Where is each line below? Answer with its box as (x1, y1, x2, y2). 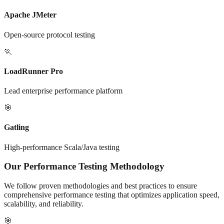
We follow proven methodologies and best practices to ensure (4, 181, 197, 190)
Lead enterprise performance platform (4, 86, 122, 95)
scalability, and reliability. (4, 199, 83, 208)
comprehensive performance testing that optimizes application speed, (4, 190, 219, 199)
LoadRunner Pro (4, 66, 63, 75)
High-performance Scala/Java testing (4, 142, 119, 151)
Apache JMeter (4, 10, 56, 19)
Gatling (4, 123, 29, 132)
